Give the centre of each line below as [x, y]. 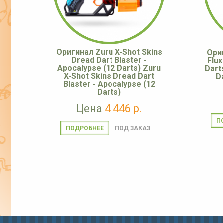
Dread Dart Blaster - [109, 60]
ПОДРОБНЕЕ [84, 129]
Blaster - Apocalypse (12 [109, 84]
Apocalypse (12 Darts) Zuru [109, 68]
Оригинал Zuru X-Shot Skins [109, 52]
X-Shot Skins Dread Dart [109, 76]
